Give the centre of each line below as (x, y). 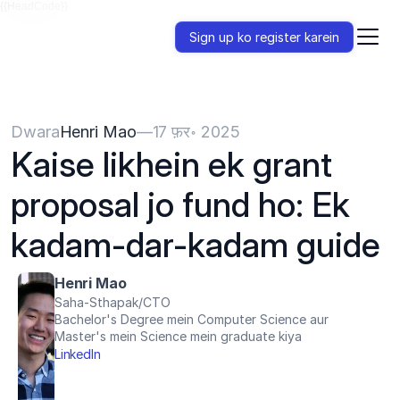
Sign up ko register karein (264, 37)
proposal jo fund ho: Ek (180, 204)
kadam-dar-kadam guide (196, 245)
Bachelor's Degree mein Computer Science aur (191, 319)
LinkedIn (77, 354)
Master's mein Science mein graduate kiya (178, 336)
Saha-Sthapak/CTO (112, 302)
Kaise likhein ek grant (171, 164)
